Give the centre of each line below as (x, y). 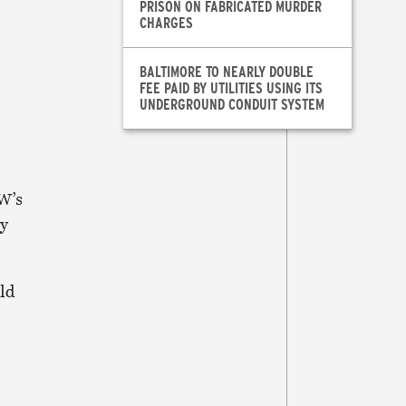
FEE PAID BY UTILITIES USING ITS (231, 88)
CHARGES (166, 23)
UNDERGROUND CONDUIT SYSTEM (232, 104)
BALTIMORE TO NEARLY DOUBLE (226, 72)
